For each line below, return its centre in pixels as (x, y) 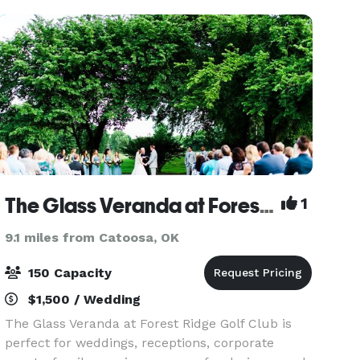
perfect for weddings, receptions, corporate (140, 343)
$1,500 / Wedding (83, 299)
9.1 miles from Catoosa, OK (92, 237)
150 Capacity (68, 273)
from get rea (44, 15)
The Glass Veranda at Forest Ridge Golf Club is (149, 323)
